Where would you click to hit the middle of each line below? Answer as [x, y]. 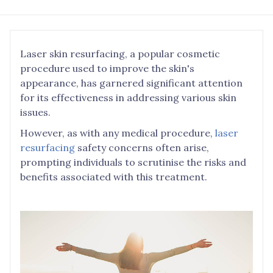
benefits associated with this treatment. [114, 177]
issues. [35, 112]
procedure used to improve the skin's [107, 68]
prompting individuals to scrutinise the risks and [133, 162]
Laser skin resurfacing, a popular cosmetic [120, 54]
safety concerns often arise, [142, 147]
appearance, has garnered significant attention [131, 83]
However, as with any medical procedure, [118, 133]
